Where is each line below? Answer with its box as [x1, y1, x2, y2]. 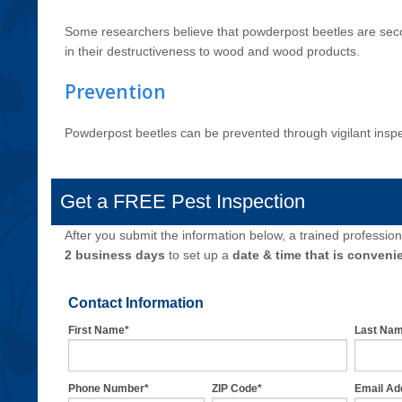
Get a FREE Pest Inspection [60, 189, 306, 213]
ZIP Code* [211, 381, 262, 395]
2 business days [65, 247, 166, 262]
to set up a [165, 247, 233, 262]
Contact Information [68, 294, 205, 310]
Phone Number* [68, 381, 150, 395]
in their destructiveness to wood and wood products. [65, 43, 361, 58]
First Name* [68, 323, 130, 336]
